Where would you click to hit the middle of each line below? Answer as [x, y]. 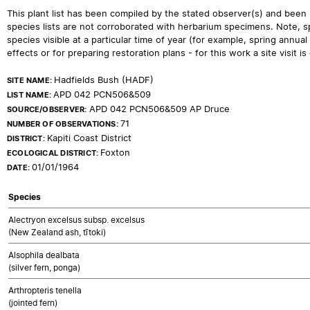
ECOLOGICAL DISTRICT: [54, 153]
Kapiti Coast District [90, 138]
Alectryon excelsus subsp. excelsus [76, 220]
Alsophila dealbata [44, 255]
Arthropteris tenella [45, 290]
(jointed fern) [33, 303]
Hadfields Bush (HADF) [104, 80]
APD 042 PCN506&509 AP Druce [159, 109]
